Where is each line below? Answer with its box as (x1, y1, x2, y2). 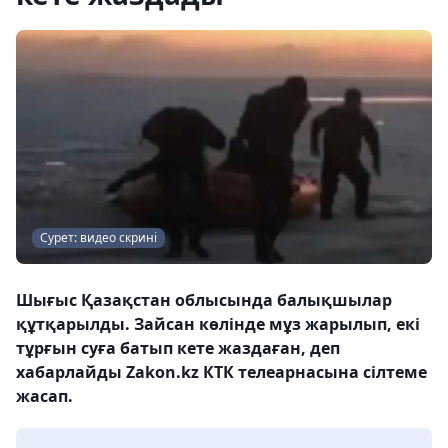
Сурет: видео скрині (40, 229, 157, 246)
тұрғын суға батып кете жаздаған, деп (16, 337, 340, 359)
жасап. (16, 385, 73, 407)
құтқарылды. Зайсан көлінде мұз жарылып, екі (16, 313, 420, 335)
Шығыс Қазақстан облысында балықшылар (16, 289, 392, 311)
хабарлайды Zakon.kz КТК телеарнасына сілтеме (16, 361, 427, 383)
